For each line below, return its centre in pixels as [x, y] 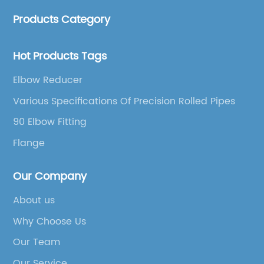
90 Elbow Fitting [50, 122]
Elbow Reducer [48, 80]
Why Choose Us [50, 221]
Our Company [50, 177]
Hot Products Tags [60, 57]
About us [34, 201]
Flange [29, 143]
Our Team [37, 242]
